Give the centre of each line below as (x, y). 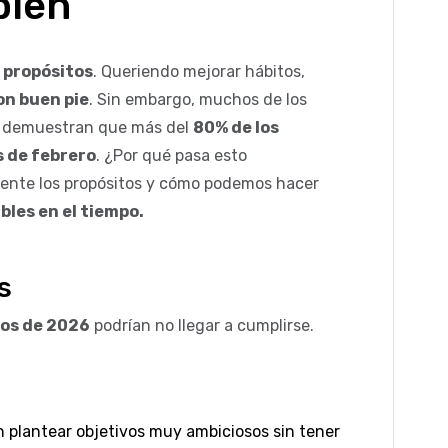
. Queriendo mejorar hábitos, (199, 71)
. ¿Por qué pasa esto (171, 155)
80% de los (236, 127)
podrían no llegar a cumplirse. (202, 325)
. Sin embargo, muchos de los (198, 99)
